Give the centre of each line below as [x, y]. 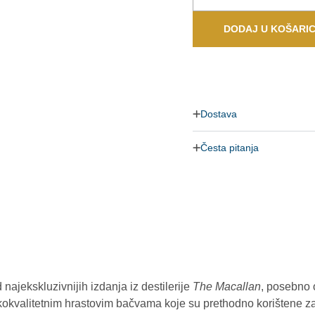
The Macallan [227, 287]
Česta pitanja [229, 148]
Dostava [218, 114]
